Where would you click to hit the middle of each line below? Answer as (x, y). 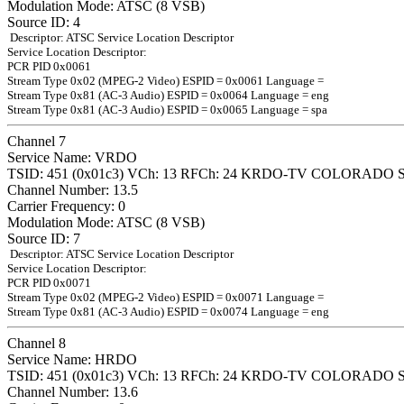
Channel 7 (37, 141)
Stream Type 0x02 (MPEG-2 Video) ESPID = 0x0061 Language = (165, 80)
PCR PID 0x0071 (49, 282)
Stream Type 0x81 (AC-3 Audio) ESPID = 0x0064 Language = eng (168, 95)
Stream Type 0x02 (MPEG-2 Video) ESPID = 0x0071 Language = (165, 297)
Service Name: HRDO (72, 359)
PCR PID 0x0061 (49, 66)
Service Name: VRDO (72, 157)
